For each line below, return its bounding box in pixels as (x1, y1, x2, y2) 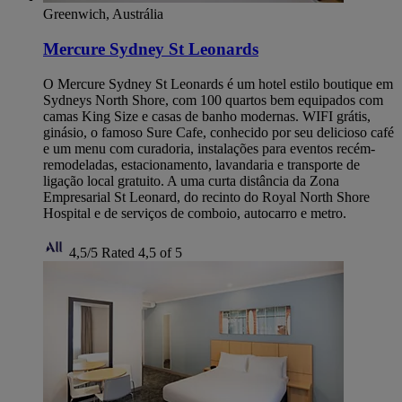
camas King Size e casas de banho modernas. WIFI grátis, (43, 108, 371, 124)
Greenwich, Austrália (43, 6, 163, 22)
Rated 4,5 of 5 (101, 244, 182, 260)
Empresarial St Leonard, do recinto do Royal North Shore (43, 188, 370, 205)
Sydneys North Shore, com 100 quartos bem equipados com (43, 92, 383, 108)
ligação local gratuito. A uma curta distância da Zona (43, 172, 339, 188)
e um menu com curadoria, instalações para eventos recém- (43, 140, 375, 156)
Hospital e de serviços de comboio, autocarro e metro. (43, 205, 346, 221)
